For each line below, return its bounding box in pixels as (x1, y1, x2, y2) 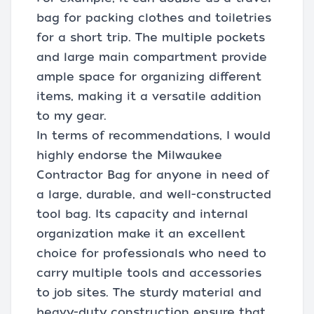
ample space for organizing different (36, 69, 261, 83)
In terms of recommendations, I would (36, 128, 271, 142)
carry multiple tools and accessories (36, 266, 261, 280)
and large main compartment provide (36, 50, 267, 64)
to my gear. (36, 109, 107, 123)
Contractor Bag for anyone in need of (36, 168, 269, 182)
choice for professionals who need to (36, 246, 266, 260)
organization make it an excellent (36, 226, 245, 240)
